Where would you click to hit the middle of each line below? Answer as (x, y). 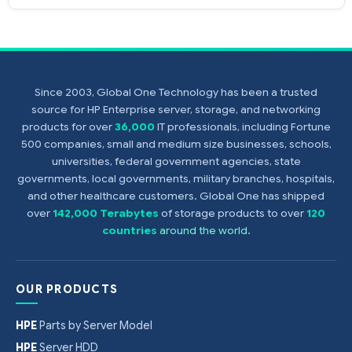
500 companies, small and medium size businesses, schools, (176, 144)
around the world (203, 230)
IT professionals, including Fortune (242, 126)
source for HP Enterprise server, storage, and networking (176, 109)
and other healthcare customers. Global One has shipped (176, 196)
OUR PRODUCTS (67, 289)
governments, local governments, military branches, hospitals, (176, 178)
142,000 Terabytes (106, 213)
